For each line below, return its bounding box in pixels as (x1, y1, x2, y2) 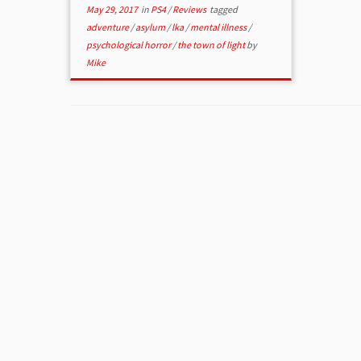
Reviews (172, 3, 209, 15)
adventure (86, 21, 131, 33)
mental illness (190, 21, 249, 33)
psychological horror (86, 39, 173, 51)
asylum (135, 21, 168, 33)
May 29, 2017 (86, 3, 139, 15)
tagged (208, 3, 239, 15)
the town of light (177, 39, 247, 51)
